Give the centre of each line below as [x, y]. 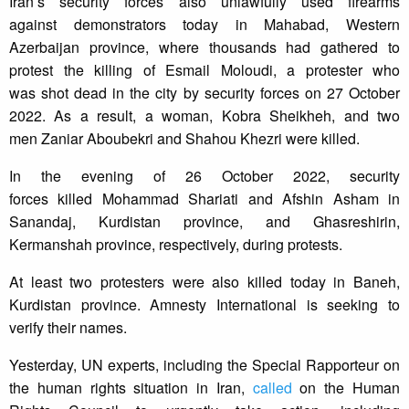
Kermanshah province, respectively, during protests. [176, 245]
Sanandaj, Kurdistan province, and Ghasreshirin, [204, 222]
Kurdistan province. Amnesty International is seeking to [204, 305]
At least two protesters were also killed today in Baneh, [204, 282]
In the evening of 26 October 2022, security [204, 176]
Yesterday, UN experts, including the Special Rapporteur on [204, 365]
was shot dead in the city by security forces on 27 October [204, 93]
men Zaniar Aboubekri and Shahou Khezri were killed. [184, 139]
